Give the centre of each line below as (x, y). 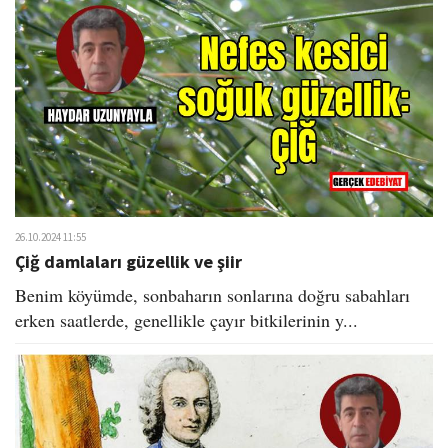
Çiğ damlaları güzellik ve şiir (128, 261)
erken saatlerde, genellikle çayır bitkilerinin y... (186, 319)
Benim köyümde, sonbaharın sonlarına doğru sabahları (212, 294)
